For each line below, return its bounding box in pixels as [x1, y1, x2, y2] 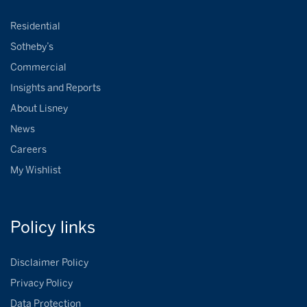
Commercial [10, 62, 66, 74]
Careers [10, 144, 47, 156]
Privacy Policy [10, 278, 73, 290]
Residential [10, 21, 60, 33]
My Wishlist [10, 164, 61, 177]
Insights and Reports [10, 82, 101, 95]
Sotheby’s [10, 41, 53, 53]
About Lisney [10, 103, 68, 115]
